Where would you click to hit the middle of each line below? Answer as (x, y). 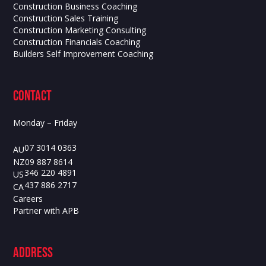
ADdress (33, 253)
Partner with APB (46, 211)
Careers (28, 199)
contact (33, 96)
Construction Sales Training (66, 18)
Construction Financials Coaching (77, 42)
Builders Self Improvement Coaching (83, 54)
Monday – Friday (45, 123)
